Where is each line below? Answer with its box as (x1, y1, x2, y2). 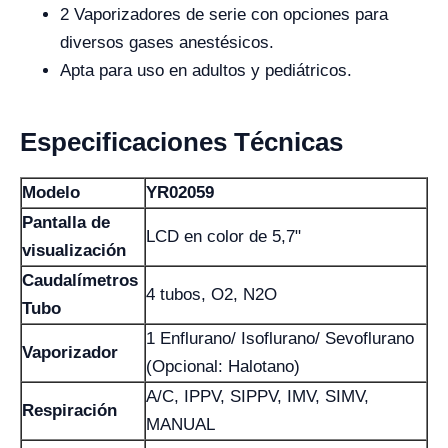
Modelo (22, 183, 80, 202)
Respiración (22, 401, 117, 420)
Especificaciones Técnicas (20, 127, 343, 157)
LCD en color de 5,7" (146, 227, 301, 246)
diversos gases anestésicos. (60, 33, 274, 52)
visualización (22, 241, 126, 260)
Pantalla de (22, 213, 110, 232)
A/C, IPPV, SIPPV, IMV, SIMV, (146, 387, 369, 406)
